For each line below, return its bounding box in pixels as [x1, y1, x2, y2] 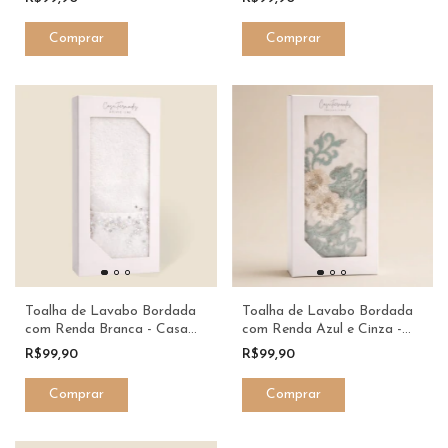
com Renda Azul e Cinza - [241, 321, 402, 337]
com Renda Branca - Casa [25, 321, 188, 337]
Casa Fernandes [241, 339, 341, 355]
